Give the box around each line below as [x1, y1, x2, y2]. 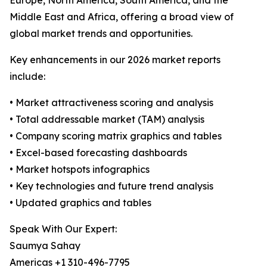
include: [10, 70, 45, 83]
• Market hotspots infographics [10, 163, 150, 176]
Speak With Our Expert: [10, 223, 117, 235]
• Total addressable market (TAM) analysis [10, 113, 204, 126]
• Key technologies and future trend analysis [10, 180, 213, 193]
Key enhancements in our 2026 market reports [10, 54, 221, 66]
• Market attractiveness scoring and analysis [10, 97, 213, 109]
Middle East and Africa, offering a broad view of [10, 11, 234, 23]
